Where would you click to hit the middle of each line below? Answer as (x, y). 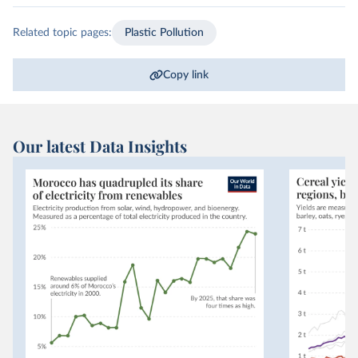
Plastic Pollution (164, 32)
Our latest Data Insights (100, 146)
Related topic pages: (62, 32)
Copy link (186, 75)
